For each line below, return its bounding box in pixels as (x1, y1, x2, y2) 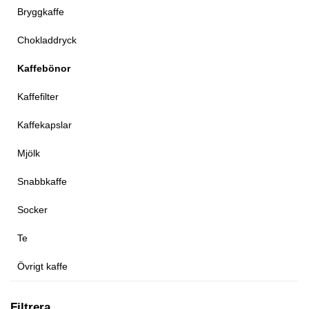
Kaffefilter (17, 90, 59, 102)
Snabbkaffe (17, 175, 67, 187)
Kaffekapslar (17, 119, 72, 130)
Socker (17, 203, 48, 215)
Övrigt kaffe (17, 260, 68, 272)
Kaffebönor (17, 62, 70, 74)
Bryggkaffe (17, 6, 64, 17)
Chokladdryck (17, 34, 77, 46)
